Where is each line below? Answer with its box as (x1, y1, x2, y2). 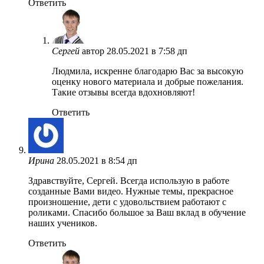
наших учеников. (28, 217, 97, 228)
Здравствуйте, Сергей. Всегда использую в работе (28, 175, 229, 186)
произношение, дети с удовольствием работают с (28, 196, 226, 207)
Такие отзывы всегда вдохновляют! (52, 87, 195, 97)
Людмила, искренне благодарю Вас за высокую (52, 65, 243, 76)
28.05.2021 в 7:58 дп (107, 45, 187, 56)
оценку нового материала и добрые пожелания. (52, 76, 243, 87)
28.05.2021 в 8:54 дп (57, 155, 137, 166)
